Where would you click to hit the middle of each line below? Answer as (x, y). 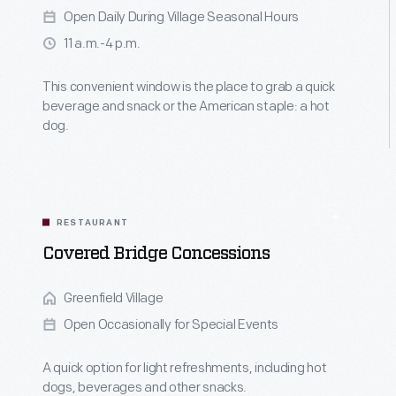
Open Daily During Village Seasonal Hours (181, 17)
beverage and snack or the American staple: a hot (186, 107)
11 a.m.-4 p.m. (102, 44)
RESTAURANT (92, 223)
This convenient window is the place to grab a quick (189, 87)
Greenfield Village (114, 298)
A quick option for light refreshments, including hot (185, 368)
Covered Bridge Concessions (156, 254)
